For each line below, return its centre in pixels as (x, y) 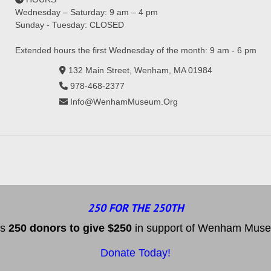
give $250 (107, 228)
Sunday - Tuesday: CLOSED (69, 25)
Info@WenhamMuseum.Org (124, 102)
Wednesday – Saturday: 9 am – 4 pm (86, 12)
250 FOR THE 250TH (135, 208)
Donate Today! (135, 253)
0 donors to (52, 228)
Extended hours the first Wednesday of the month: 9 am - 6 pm (135, 51)
